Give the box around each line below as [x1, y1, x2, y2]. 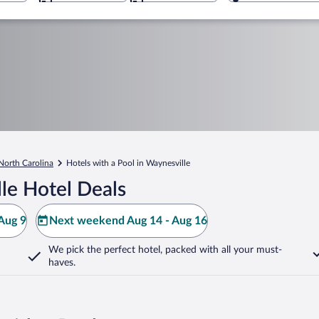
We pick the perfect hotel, [48, 245, 162, 255]
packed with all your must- [162, 245, 282, 255]
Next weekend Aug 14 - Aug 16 [49, 215, 207, 226]
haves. [48, 258, 75, 268]
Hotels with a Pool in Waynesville [66, 159, 190, 167]
